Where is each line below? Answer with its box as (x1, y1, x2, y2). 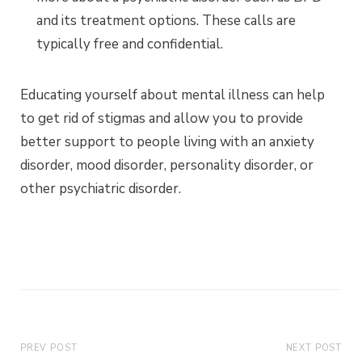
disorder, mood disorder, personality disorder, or (20, 156, 314, 175)
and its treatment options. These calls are (36, 11, 296, 31)
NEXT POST (285, 342, 342, 355)
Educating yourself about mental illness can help (20, 86, 325, 105)
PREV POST (20, 342, 78, 355)
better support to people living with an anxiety (20, 133, 314, 152)
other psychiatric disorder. (20, 179, 181, 199)
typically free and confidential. (36, 35, 223, 54)
